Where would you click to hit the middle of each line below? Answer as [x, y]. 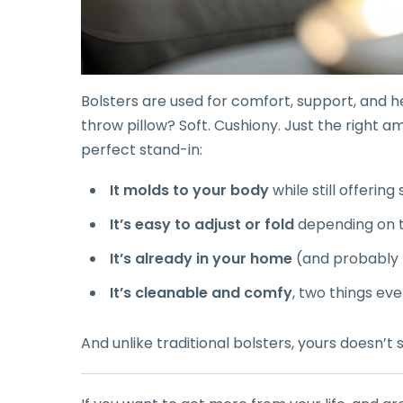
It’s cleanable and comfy [201, 293]
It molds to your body [189, 191]
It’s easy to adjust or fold [202, 225]
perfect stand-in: [142, 150]
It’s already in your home [201, 259]
